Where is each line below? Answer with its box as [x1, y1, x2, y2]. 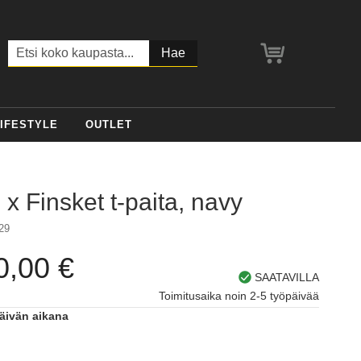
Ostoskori [287, 46, 336, 60]
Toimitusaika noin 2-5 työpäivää [159, 289, 319, 303]
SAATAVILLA [251, 271, 319, 284]
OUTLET [85, 118, 132, 131]
